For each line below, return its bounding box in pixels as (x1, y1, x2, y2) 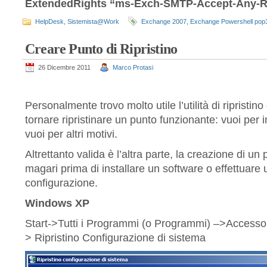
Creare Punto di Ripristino (25, 41, 178, 57)
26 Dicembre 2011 (38, 64, 91, 71)
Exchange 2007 (141, 18, 187, 25)
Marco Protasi (113, 64, 153, 71)
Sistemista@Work (67, 18, 119, 25)
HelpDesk (35, 18, 64, 25)
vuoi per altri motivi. (25, 128, 117, 140)
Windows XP (25, 197, 89, 209)
